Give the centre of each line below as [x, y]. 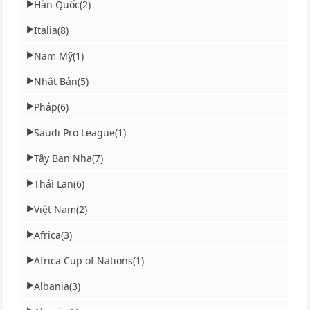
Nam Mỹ [54, 55]
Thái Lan [54, 183]
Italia [46, 30]
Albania [52, 286]
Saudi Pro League [75, 132]
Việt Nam [55, 209]
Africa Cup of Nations [84, 260]
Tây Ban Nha [63, 158]
